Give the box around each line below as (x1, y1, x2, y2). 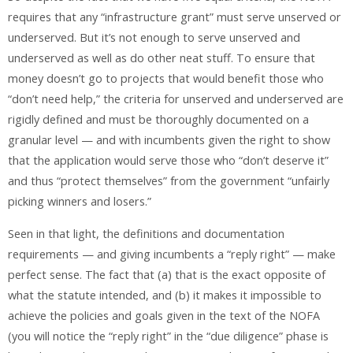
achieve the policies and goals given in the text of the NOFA (8, 307, 320, 323)
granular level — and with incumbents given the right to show (8, 132, 330, 148)
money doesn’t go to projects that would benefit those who (8, 71, 324, 87)
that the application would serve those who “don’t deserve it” (8, 153, 329, 169)
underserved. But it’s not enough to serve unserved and (8, 30, 300, 46)
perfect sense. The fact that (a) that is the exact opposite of (8, 266, 325, 282)
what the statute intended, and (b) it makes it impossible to (8, 287, 321, 303)
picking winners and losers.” (8, 194, 151, 210)
